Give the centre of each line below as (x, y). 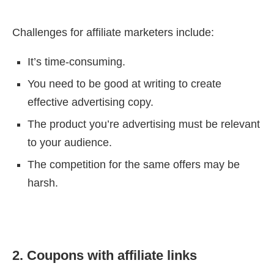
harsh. (43, 183)
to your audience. (70, 143)
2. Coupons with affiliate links (105, 256)
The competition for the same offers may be (134, 165)
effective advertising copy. (91, 102)
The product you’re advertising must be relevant (144, 124)
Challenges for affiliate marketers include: (113, 33)
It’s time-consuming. (76, 62)
